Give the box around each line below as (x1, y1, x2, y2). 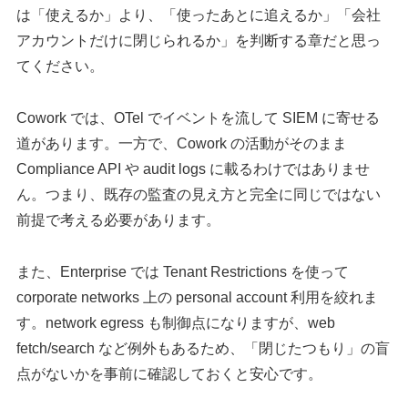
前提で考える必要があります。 (16, 212, 221, 229)
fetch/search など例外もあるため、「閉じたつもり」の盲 (16, 340, 391, 356)
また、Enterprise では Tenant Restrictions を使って (16, 263, 350, 280)
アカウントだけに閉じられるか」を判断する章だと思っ (16, 33, 382, 49)
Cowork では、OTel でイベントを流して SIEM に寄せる (16, 110, 381, 127)
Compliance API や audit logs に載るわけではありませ (16, 161, 371, 178)
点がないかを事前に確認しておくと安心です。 (16, 365, 323, 382)
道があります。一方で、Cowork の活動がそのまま (16, 136, 348, 152)
